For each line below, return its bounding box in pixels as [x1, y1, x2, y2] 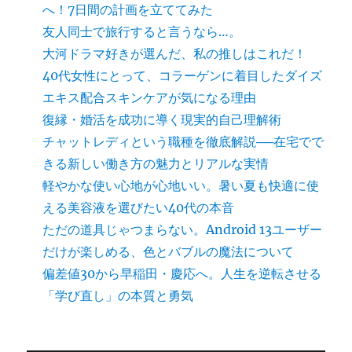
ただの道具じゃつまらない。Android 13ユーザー [42, 222, 323, 238]
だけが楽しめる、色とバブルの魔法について [42, 244, 295, 260]
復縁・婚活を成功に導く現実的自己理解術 [42, 112, 282, 128]
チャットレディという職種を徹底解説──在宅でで [42, 134, 324, 150]
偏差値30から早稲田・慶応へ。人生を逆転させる [42, 266, 322, 282]
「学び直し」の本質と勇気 [42, 288, 194, 304]
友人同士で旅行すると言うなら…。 [42, 24, 242, 40]
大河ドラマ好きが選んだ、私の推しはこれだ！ [42, 46, 307, 62]
